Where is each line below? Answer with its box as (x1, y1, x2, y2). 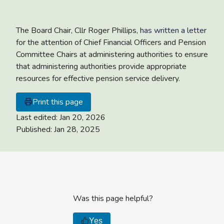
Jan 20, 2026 (59, 111, 105, 123)
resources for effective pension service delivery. (16, 72, 180, 84)
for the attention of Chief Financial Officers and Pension (16, 36, 206, 48)
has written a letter (140, 24, 206, 36)
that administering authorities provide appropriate (16, 60, 186, 72)
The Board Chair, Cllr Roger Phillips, (16, 24, 140, 36)
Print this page (32, 96, 83, 107)
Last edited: (16, 111, 59, 123)
